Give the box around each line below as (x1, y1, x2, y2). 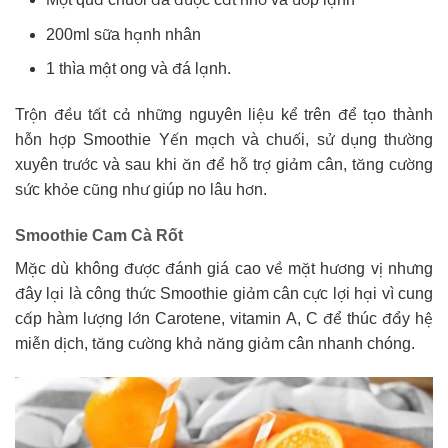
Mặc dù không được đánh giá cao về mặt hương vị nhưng (15, 259, 433, 277)
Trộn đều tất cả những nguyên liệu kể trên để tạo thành (15, 106, 433, 124)
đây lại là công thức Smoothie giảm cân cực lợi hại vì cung (15, 284, 433, 302)
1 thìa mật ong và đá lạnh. (45, 60, 231, 78)
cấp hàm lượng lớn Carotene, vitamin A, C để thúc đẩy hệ (15, 309, 433, 327)
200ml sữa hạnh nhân (45, 25, 201, 43)
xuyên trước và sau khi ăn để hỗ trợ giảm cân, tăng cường (15, 156, 433, 174)
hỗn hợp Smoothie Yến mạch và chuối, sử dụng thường (15, 131, 433, 149)
